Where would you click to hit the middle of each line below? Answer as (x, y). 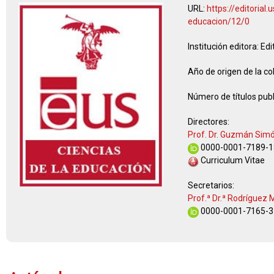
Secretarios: (211, 185)
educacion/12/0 (218, 21)
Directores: (208, 122)
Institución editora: (224, 46)
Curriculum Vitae (231, 160)
